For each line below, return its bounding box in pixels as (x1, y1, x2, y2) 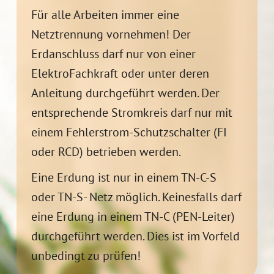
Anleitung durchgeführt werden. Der (31, 84, 220, 101)
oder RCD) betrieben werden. (31, 143, 181, 160)
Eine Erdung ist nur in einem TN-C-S (31, 169, 217, 185)
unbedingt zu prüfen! (31, 247, 141, 264)
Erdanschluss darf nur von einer (31, 45, 196, 62)
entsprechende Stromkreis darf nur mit (31, 104, 232, 120)
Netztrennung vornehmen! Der (31, 26, 191, 42)
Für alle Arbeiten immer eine (31, 6, 179, 23)
